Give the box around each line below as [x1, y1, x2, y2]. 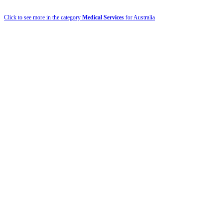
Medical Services [82, 13, 124, 21]
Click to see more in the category [4, 13, 82, 21]
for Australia [124, 13, 155, 21]
